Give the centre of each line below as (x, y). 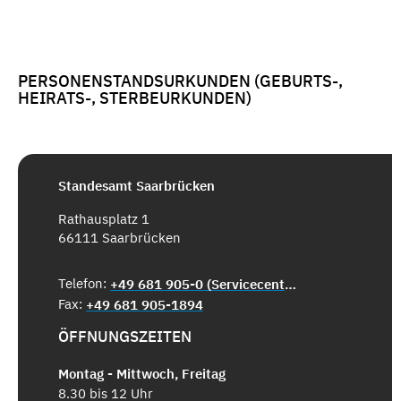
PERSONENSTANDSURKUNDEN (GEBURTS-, (180, 81)
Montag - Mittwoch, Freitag (142, 374)
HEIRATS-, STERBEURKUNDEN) (135, 98)
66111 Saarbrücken (119, 237)
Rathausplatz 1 (104, 218)
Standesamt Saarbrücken (137, 185)
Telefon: (84, 283)
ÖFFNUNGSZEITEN (125, 336)
